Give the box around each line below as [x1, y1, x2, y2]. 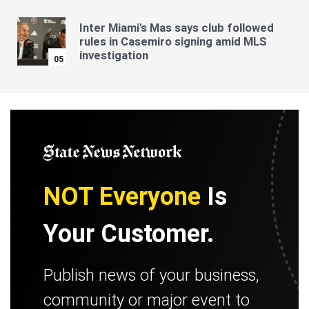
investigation [79, 48, 148, 63]
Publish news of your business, [43, 265, 259, 285]
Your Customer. [43, 218, 214, 248]
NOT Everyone [43, 181, 201, 211]
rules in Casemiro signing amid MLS [79, 34, 267, 50]
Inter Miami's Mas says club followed [79, 20, 274, 36]
